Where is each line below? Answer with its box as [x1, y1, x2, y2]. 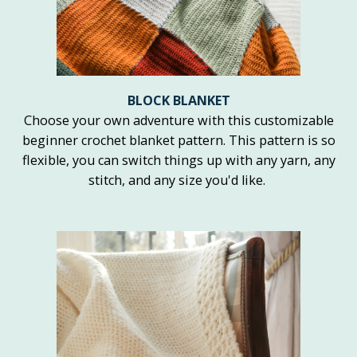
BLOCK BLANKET [127, 92, 230, 110]
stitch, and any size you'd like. [88, 171, 269, 190]
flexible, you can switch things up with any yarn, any [22, 151, 335, 170]
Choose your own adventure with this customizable [23, 112, 334, 130]
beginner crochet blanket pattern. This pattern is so [22, 131, 335, 150]
